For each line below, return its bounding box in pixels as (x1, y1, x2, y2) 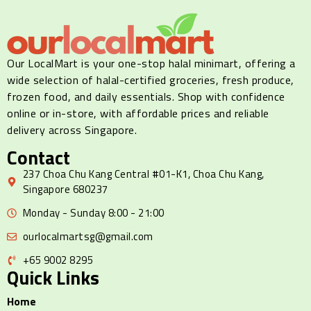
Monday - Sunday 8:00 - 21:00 (22, 205, 165, 221)
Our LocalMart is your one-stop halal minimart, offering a (7, 54, 296, 72)
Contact (7, 143, 70, 172)
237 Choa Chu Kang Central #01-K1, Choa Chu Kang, (22, 166, 264, 183)
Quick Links (7, 263, 99, 292)
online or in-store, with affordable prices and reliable (7, 104, 269, 121)
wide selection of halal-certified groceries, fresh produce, (7, 71, 294, 88)
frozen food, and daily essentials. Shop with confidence (7, 87, 285, 105)
